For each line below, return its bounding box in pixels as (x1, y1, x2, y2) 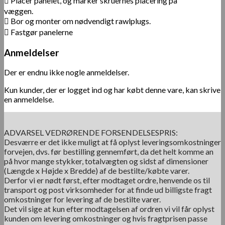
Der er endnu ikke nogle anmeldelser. (4, 67, 129, 77)
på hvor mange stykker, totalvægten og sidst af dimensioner (4, 156, 208, 166)
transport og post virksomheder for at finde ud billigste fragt (4, 185, 212, 195)
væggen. (4, 6, 33, 16)
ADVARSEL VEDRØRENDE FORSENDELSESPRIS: (4, 128, 178, 138)
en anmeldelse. (4, 94, 54, 104)
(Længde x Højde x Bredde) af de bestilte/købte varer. (4, 166, 189, 176)
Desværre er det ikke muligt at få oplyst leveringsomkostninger (4, 137, 221, 147)
